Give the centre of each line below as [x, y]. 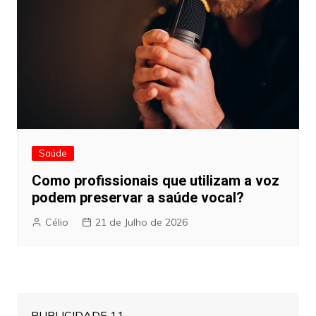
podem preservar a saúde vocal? [138, 198]
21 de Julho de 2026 [141, 223]
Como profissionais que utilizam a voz [155, 181]
